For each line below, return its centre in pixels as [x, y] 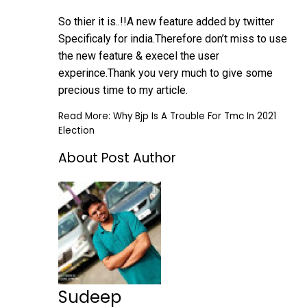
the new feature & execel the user [139, 56]
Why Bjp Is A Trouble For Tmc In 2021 [195, 116]
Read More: [86, 116]
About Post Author [117, 158]
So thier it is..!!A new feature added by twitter [166, 22]
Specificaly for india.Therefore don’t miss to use [173, 39]
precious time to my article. [123, 90]
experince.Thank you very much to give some [165, 73]
